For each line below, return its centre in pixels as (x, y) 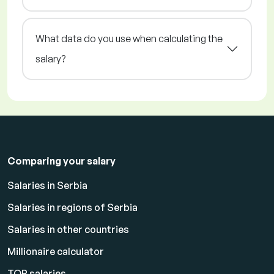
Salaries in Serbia (47, 186)
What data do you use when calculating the (129, 39)
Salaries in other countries (68, 230)
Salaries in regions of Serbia (72, 208)
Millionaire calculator (56, 252)
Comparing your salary (61, 161)
